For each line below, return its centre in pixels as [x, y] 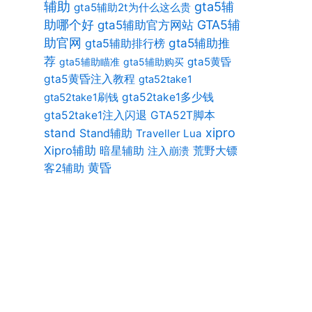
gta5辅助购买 [153, 62]
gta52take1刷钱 [81, 97]
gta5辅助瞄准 [89, 62]
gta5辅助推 [199, 43]
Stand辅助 [106, 133]
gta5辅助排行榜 [125, 43]
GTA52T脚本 [182, 115]
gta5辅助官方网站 [145, 25]
